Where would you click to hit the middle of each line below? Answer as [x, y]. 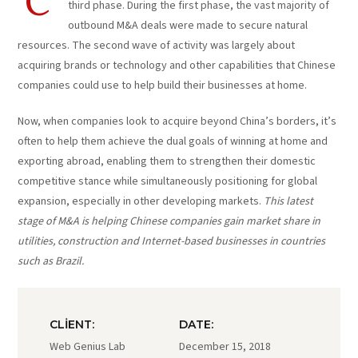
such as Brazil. [51, 261]
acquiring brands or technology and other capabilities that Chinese [177, 65]
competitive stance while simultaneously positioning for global [168, 181]
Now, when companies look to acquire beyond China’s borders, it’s [177, 121]
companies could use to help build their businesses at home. [163, 85]
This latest [289, 201]
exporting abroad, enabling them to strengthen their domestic [167, 161]
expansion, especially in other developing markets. [141, 201]
